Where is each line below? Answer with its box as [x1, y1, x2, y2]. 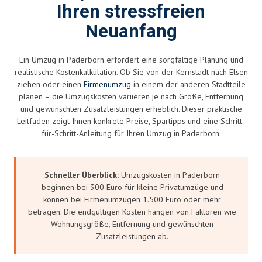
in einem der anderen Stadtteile [130, 78, 246, 89]
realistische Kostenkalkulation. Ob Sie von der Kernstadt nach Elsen [14, 66, 248, 77]
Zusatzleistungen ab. [96, 230, 168, 242]
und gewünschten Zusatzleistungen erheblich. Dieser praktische [20, 103, 242, 114]
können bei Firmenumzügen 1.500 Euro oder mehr [43, 194, 221, 205]
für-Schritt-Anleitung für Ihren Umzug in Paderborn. [41, 127, 221, 139]
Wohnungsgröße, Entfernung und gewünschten [51, 218, 213, 229]
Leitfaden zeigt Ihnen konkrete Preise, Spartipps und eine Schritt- [17, 115, 245, 126]
